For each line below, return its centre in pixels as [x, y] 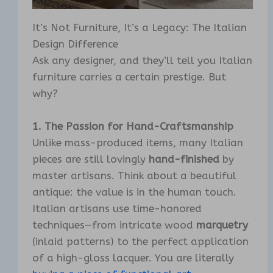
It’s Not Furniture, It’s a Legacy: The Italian [140, 27]
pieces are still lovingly [91, 159]
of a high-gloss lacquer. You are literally [133, 258]
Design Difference [76, 44]
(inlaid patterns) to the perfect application [141, 241]
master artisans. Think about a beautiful [135, 175]
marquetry [222, 225]
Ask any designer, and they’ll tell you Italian [143, 60]
